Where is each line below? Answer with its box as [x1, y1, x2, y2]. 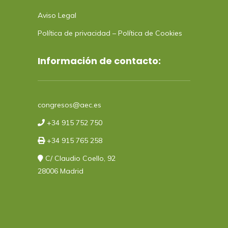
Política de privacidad [38, 28, 110, 38]
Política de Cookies [118, 28, 182, 38]
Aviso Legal [38, 10, 76, 20]
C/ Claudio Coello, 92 [43, 153, 116, 163]
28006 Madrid [38, 166, 83, 176]
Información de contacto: [38, 54, 161, 67]
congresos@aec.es [38, 100, 101, 109]
